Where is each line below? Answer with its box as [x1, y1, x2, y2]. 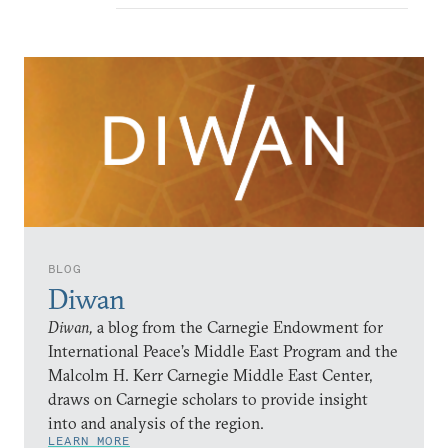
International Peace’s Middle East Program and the [48, 341, 398, 361]
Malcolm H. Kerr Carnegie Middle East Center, [48, 365, 372, 385]
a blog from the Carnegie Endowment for [93, 317, 383, 337]
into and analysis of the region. [48, 413, 268, 433]
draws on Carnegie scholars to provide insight [48, 389, 368, 409]
